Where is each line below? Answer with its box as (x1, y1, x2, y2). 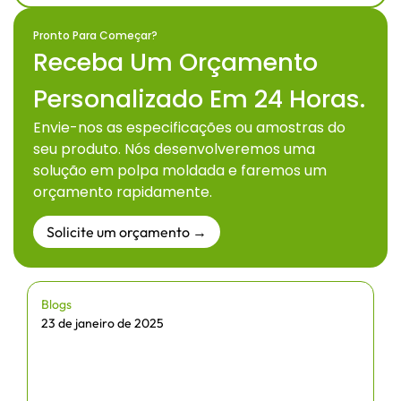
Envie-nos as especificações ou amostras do (33, 116, 346, 138)
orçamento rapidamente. (33, 181, 212, 202)
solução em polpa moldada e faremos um (33, 159, 327, 181)
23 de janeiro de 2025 (41, 315, 164, 332)
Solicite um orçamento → (47, 223, 207, 242)
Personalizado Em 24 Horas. (33, 81, 365, 115)
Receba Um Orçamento (33, 45, 318, 79)
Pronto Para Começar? (33, 27, 158, 43)
